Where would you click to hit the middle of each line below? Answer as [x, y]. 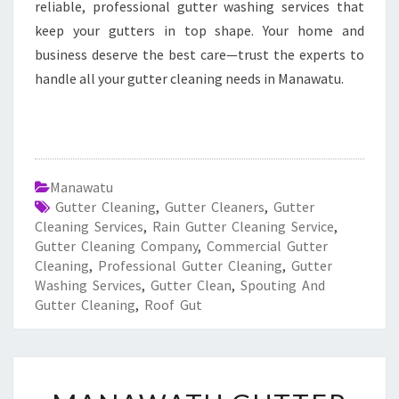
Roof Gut [173, 305]
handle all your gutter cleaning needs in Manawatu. [189, 78]
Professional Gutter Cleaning [190, 265]
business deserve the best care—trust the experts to [199, 54]
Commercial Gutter [267, 246]
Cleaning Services [89, 226]
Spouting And [283, 285]
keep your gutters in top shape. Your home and [199, 30]
